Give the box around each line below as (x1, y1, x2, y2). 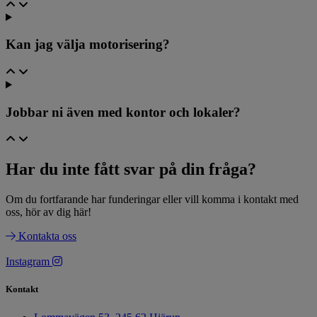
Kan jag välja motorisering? (6, 37, 170, 52)
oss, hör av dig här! (6, 206, 91, 219)
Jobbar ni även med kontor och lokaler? (6, 104, 241, 120)
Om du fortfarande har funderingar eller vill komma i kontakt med (6, 193, 299, 206)
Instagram (6, 255, 50, 268)
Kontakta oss (18, 230, 76, 243)
